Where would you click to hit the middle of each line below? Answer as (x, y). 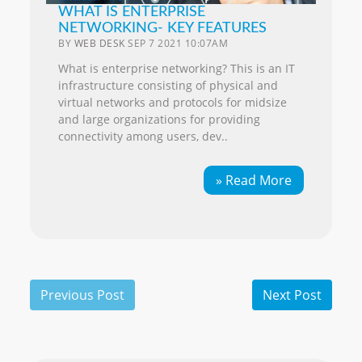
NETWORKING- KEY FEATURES (163, 29)
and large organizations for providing (160, 120)
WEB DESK (99, 44)
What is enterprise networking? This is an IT (177, 69)
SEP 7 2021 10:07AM (178, 44)
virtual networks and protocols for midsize (173, 103)
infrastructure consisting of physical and (168, 86)
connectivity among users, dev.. (143, 137)
